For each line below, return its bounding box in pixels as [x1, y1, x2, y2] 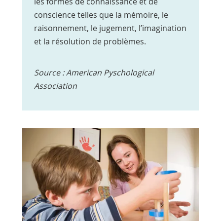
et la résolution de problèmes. [34, 36, 146, 47]
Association [34, 80, 77, 92]
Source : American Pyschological [34, 67, 154, 78]
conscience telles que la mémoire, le [34, 9, 168, 21]
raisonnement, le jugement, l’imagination [34, 23, 186, 34]
